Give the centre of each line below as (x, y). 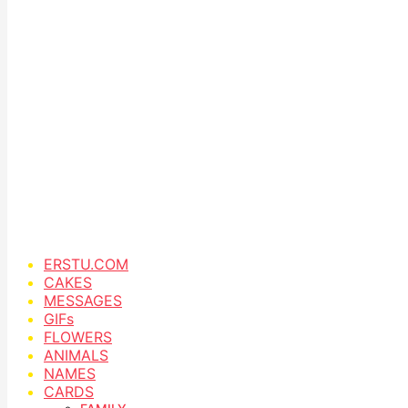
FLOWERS (78, 337)
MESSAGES (83, 300)
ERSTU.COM (86, 264)
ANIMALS (76, 355)
